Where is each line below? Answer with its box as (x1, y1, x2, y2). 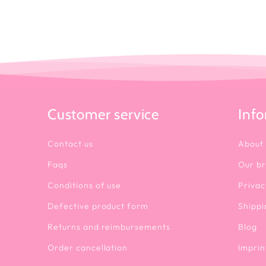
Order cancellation (47, 242, 128, 254)
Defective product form (47, 201, 149, 212)
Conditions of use (47, 180, 122, 191)
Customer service (47, 106, 159, 123)
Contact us (47, 138, 93, 150)
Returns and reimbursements (47, 221, 170, 233)
